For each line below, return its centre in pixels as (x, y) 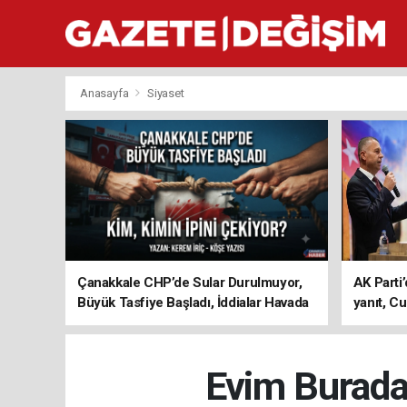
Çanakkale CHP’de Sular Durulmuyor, (190, 283)
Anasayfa (106, 93)
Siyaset (165, 93)
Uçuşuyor (107, 323)
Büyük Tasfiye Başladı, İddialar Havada (193, 303)
